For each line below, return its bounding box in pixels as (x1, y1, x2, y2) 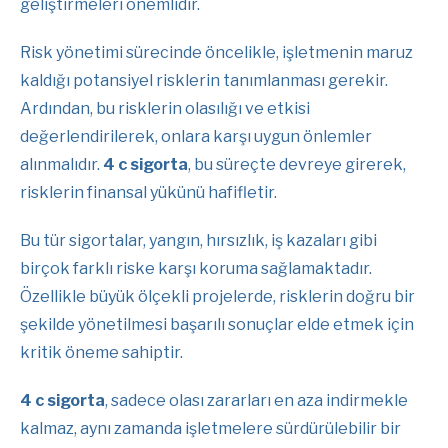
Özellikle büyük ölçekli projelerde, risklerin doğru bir (20, 286, 415, 306)
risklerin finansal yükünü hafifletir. (20, 182, 277, 202)
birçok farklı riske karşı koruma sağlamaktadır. (20, 258, 372, 278)
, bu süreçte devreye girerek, (188, 154, 406, 174)
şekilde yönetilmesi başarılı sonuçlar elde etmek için (20, 314, 414, 334)
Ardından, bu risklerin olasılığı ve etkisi (20, 98, 310, 118)
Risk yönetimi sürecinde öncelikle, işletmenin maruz (20, 42, 413, 62)
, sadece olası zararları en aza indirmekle (105, 390, 408, 410)
